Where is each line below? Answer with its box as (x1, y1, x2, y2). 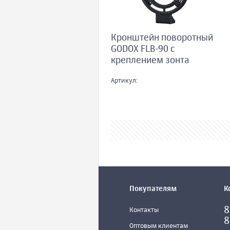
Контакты (129, 207, 159, 214)
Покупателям (129, 185, 177, 193)
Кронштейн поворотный (111, 33, 213, 43)
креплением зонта (111, 56, 189, 66)
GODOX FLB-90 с (111, 45, 175, 54)
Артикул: (111, 78, 138, 85)
